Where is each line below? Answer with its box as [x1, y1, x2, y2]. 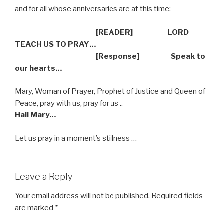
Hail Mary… [15, 111, 56, 120]
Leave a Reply [15, 171, 72, 182]
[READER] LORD [96, 27, 189, 37]
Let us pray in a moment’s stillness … [15, 133, 137, 143]
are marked [15, 203, 55, 212]
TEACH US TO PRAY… [15, 39, 96, 49]
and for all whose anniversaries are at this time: [15, 4, 171, 14]
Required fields [151, 191, 203, 200]
